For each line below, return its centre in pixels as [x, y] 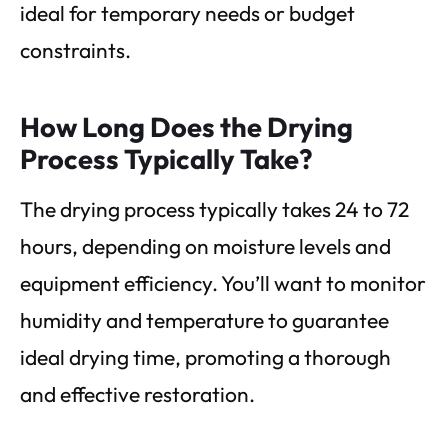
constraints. [75, 50]
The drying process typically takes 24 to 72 [214, 209]
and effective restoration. [137, 394]
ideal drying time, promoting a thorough [205, 357]
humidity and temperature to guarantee [204, 320]
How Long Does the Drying [186, 127]
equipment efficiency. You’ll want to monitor [223, 283]
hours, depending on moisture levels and [205, 246]
